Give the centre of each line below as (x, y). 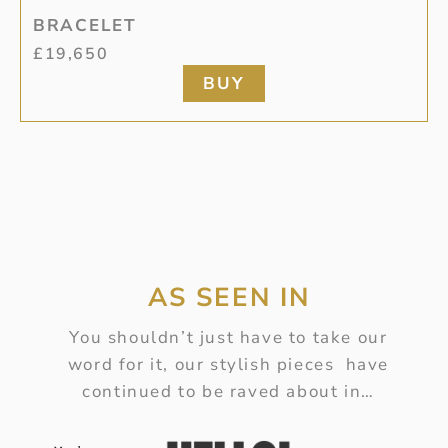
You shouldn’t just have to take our (228, 337)
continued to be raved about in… (228, 391)
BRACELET (85, 26)
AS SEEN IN (228, 297)
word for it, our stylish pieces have (228, 364)
